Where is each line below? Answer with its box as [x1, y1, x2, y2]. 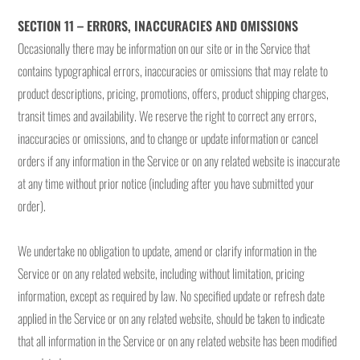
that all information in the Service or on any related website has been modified [18, 331, 337, 350]
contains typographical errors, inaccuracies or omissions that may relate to [18, 61, 329, 80]
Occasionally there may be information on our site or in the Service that [18, 39, 311, 58]
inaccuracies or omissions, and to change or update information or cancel [18, 129, 319, 148]
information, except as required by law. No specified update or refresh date [18, 286, 325, 305]
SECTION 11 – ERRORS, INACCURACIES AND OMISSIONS [18, 16, 299, 35]
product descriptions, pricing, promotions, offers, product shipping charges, [18, 84, 329, 103]
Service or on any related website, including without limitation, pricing [18, 264, 305, 283]
